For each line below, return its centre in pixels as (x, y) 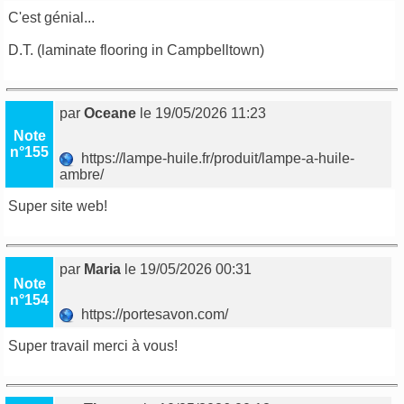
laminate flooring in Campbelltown (151, 50)
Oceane (110, 113)
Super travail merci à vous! (93, 346)
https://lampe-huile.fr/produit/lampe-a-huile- (215, 158)
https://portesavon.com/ (153, 314)
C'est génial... (52, 18)
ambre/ (84, 174)
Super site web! (58, 206)
